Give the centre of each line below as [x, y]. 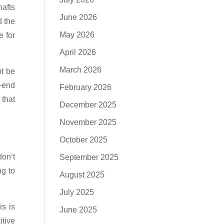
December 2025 [88, 105]
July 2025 [77, 192]
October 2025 [84, 140]
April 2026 [78, 52]
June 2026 [78, 17]
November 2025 [88, 122]
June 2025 [78, 210]
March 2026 [81, 70]
